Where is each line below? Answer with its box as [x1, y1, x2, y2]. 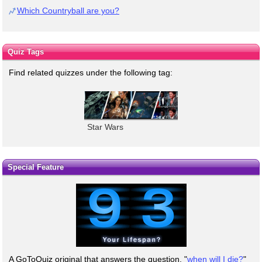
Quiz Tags [7, 47, 44, 56]
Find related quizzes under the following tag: [9, 67, 173, 77]
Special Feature [7, 163, 64, 172]
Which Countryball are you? [17, 5, 119, 15]
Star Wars [87, 122, 123, 132]
